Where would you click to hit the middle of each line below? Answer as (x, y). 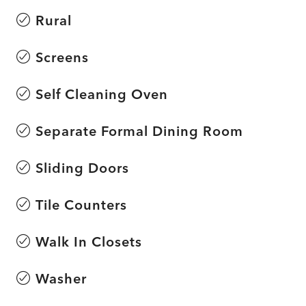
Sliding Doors (82, 167)
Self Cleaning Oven (102, 94)
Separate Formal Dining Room (139, 130)
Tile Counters (81, 204)
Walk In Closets (89, 241)
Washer (61, 278)
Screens (62, 57)
